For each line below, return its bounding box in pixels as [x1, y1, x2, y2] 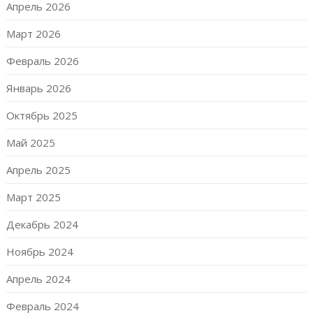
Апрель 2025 [6, 163, 71, 177]
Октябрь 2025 [6, 108, 78, 122]
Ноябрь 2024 [6, 245, 73, 259]
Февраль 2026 [6, 54, 79, 68]
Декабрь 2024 [6, 217, 78, 231]
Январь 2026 [6, 81, 71, 95]
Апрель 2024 [6, 272, 71, 286]
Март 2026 [6, 27, 61, 41]
